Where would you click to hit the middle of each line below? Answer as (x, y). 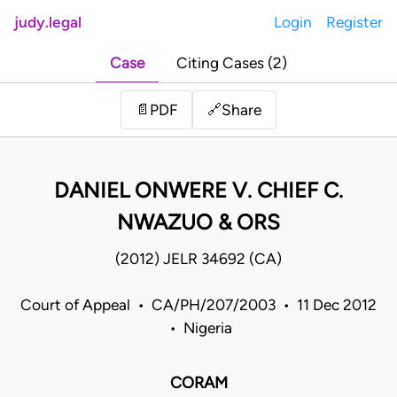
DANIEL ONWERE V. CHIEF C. (198, 191)
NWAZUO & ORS (198, 222)
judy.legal (48, 22)
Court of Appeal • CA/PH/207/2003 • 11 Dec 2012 (198, 305)
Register (354, 22)
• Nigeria (198, 328)
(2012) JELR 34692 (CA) (198, 259)
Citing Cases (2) (232, 63)
